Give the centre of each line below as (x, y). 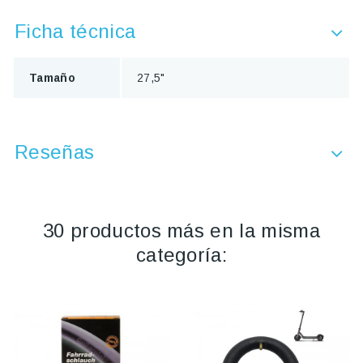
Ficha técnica (75, 32)
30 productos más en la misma (181, 231)
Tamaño (52, 78)
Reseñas (55, 152)
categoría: (181, 255)
